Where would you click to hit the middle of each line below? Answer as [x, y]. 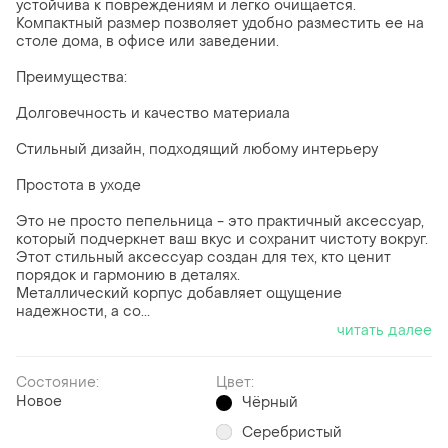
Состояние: [57, 383]
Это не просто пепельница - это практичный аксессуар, [220, 222]
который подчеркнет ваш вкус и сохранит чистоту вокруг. [222, 240]
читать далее [384, 331]
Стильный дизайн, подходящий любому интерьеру [197, 150]
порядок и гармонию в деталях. [128, 276]
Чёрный [270, 403]
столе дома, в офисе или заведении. [147, 42]
